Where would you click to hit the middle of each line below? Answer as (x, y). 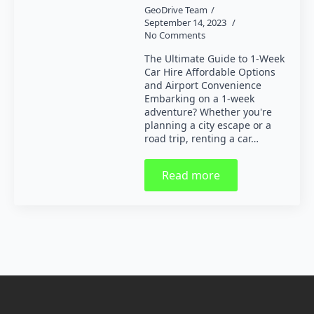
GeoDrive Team (176, 10)
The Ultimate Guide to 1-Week (214, 59)
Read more (191, 175)
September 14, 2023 (186, 22)
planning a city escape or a (207, 125)
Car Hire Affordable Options (210, 72)
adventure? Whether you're (208, 112)
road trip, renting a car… (201, 138)
